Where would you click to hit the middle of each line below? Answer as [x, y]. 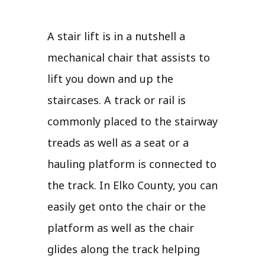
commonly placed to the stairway [132, 121]
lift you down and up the [110, 78]
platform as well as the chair [121, 227]
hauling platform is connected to [132, 164]
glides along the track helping [124, 249]
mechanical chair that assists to [129, 57]
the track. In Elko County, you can [132, 185]
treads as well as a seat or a [118, 142]
